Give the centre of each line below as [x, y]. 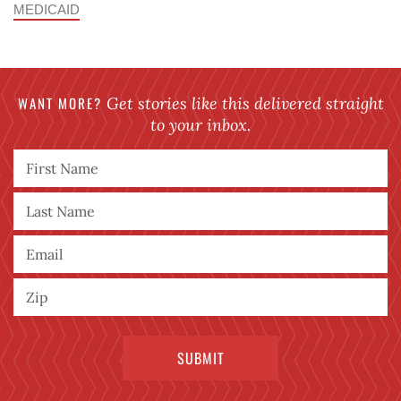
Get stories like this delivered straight [243, 103]
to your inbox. [200, 124]
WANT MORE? [60, 102]
